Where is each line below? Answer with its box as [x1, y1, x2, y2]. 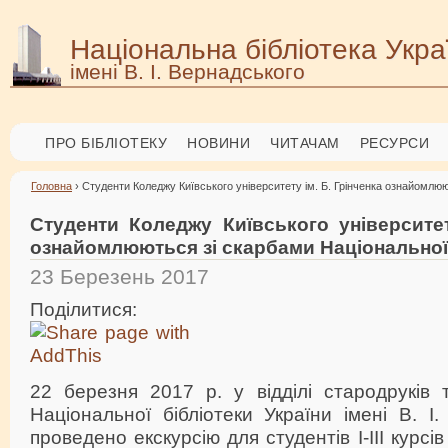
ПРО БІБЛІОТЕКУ [45, 135, 167, 151]
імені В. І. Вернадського [70, 60, 305, 83]
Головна [31, 180, 72, 192]
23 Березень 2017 [30, 265, 209, 288]
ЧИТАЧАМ [270, 135, 340, 151]
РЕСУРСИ [359, 135, 429, 151]
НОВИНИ [187, 135, 250, 151]
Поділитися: [30, 297, 142, 320]
